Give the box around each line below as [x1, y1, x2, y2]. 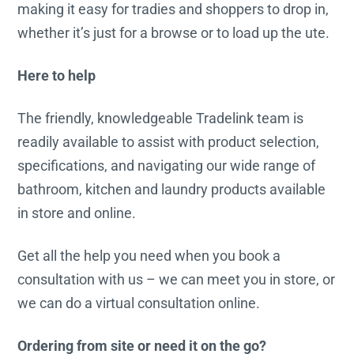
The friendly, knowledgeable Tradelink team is [17, 109, 304, 126]
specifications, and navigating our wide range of [17, 156, 316, 174]
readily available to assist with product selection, [17, 133, 320, 150]
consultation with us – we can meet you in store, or [17, 270, 336, 288]
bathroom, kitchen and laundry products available [17, 180, 326, 198]
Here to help [17, 66, 96, 84]
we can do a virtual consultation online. [17, 294, 261, 311]
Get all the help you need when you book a [17, 247, 281, 264]
